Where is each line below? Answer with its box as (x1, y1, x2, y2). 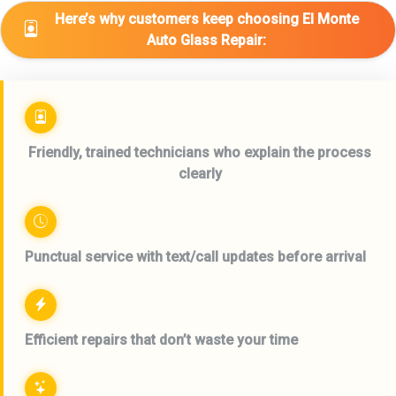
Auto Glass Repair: (147, 32, 266, 49)
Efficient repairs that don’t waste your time (25, 331, 298, 348)
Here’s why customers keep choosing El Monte (54, 11, 359, 27)
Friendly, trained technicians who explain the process (28, 144, 371, 161)
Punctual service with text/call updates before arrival (25, 248, 366, 265)
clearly (178, 165, 222, 182)
